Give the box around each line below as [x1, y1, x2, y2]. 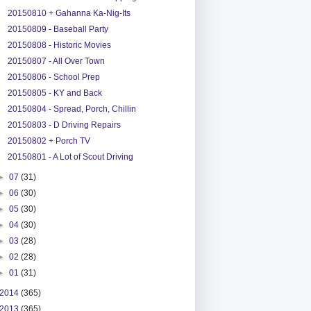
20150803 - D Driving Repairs [7, 119, 121, 130]
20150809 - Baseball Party [7, 24, 108, 34]
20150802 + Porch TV [7, 135, 90, 146]
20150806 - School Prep [7, 72, 100, 82]
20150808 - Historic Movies [7, 40, 111, 50]
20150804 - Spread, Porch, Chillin [7, 103, 136, 114]
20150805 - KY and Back [7, 87, 102, 98]
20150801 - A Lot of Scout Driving [7, 151, 133, 162]
